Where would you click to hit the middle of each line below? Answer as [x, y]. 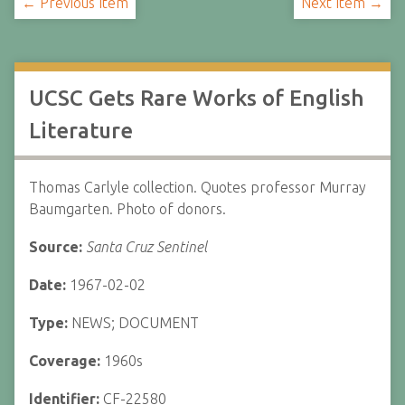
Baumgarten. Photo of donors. [127, 209]
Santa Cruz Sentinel [146, 247]
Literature [81, 131]
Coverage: [66, 361]
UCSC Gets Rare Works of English [197, 98]
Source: [57, 247]
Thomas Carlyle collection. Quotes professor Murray [198, 187]
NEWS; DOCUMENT [135, 323]
